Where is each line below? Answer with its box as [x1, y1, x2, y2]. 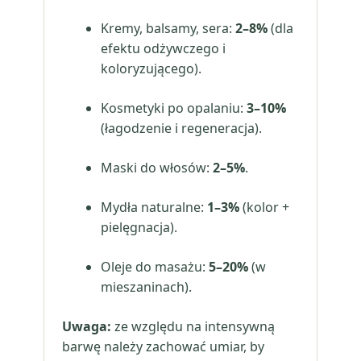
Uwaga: [62, 317, 111, 335]
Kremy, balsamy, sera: [101, 19, 235, 37]
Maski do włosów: [101, 159, 213, 176]
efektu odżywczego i [101, 39, 226, 57]
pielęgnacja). [101, 218, 177, 236]
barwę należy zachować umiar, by [62, 338, 264, 355]
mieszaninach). [101, 278, 192, 296]
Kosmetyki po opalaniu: [101, 99, 247, 117]
